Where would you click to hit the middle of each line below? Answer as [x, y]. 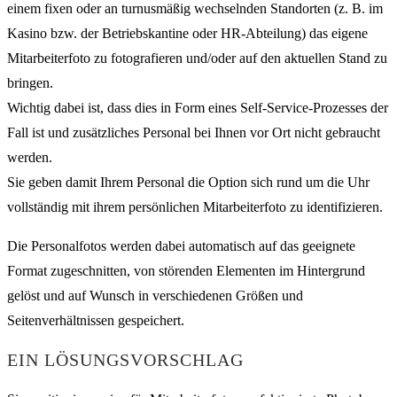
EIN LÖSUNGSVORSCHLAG [125, 360]
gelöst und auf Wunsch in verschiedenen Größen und [155, 295]
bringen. [30, 82]
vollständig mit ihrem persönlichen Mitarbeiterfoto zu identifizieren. [195, 206]
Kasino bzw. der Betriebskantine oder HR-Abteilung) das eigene [187, 33]
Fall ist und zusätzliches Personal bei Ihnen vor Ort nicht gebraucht [194, 132]
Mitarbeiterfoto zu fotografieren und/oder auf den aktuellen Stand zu [197, 58]
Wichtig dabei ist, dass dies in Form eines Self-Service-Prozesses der [198, 107]
